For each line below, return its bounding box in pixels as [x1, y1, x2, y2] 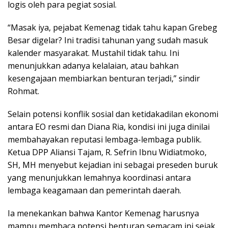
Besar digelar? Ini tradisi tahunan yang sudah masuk [8, 35, 208, 46]
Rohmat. [8, 85, 39, 97]
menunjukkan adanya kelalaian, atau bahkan [8, 60, 179, 72]
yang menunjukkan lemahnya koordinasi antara [8, 172, 191, 184]
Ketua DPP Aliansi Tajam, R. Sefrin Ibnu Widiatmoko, [8, 147, 207, 158]
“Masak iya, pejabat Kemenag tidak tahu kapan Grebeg [8, 22, 217, 34]
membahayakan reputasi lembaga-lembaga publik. [8, 134, 202, 146]
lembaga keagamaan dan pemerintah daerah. [8, 185, 181, 196]
